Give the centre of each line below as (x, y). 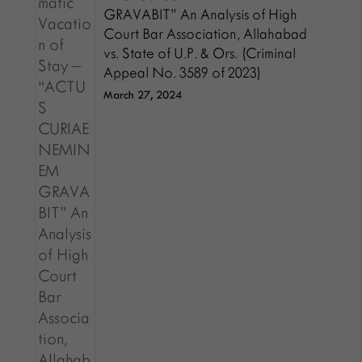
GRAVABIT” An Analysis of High (201, 15)
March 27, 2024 (143, 95)
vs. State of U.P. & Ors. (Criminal (200, 53)
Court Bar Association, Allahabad (206, 34)
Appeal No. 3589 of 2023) (183, 73)
